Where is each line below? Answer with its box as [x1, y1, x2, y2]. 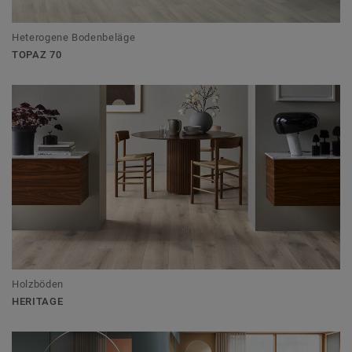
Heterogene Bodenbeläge [12, 31, 136, 44]
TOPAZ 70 [12, 49, 62, 61]
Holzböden [12, 278, 64, 291]
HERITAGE [12, 295, 64, 308]
